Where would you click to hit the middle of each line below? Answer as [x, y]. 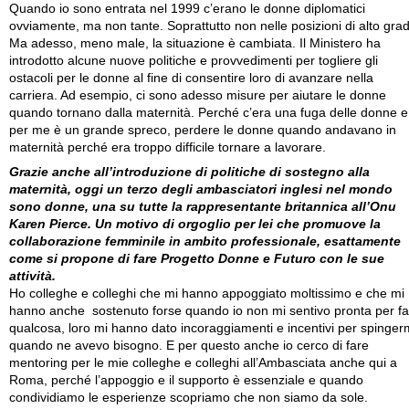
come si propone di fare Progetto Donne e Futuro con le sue [197, 258]
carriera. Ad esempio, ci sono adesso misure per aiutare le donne [198, 95]
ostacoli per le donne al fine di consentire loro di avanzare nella [191, 78]
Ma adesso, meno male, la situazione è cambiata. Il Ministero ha [195, 43]
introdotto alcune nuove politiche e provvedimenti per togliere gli [194, 60]
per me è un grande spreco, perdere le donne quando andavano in [203, 130]
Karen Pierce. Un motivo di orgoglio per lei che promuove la [195, 224]
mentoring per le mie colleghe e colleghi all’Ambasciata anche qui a [203, 362]
